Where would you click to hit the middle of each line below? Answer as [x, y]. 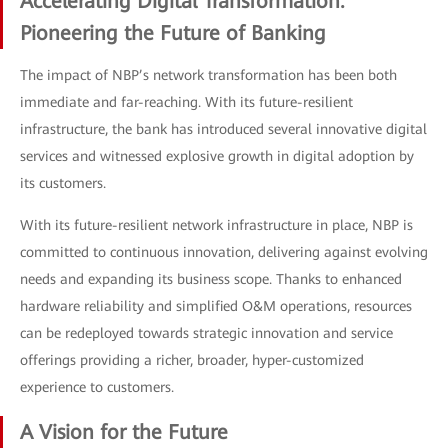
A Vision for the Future [124, 432]
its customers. [63, 183]
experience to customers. [97, 387]
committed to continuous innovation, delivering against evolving [224, 252]
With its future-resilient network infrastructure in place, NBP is [216, 225]
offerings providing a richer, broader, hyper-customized [192, 360]
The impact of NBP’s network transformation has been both [208, 75]
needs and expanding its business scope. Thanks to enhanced [211, 279]
